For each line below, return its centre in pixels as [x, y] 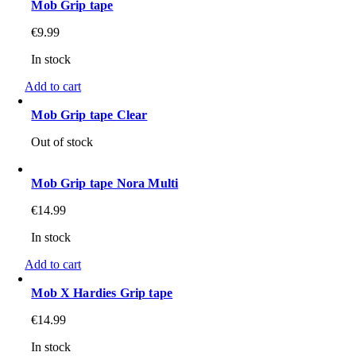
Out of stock [62, 142]
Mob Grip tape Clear [89, 115]
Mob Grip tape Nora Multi [105, 184]
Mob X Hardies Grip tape [102, 293]
